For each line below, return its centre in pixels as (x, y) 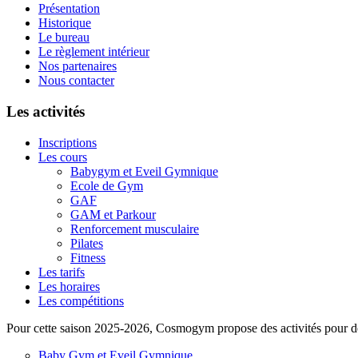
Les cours (63, 157)
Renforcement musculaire (135, 229)
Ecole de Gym (107, 185)
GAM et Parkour (113, 214)
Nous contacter (76, 81)
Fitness (88, 257)
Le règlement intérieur (94, 52)
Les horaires (69, 286)
